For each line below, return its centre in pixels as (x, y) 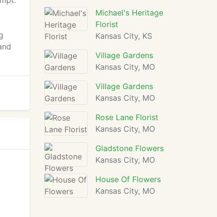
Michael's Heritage (129, 13)
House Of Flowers (128, 179)
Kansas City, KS (124, 36)
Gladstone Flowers (130, 148)
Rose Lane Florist (127, 117)
